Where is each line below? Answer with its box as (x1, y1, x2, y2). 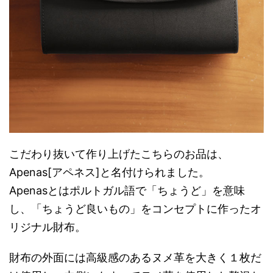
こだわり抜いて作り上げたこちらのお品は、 (9, 147, 229, 160)
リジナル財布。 (9, 220, 86, 233)
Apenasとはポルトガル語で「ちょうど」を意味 (9, 183, 245, 197)
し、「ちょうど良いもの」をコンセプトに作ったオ (9, 202, 261, 215)
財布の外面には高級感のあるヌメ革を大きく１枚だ (9, 250, 261, 264)
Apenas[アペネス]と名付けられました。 (9, 165, 210, 179)
